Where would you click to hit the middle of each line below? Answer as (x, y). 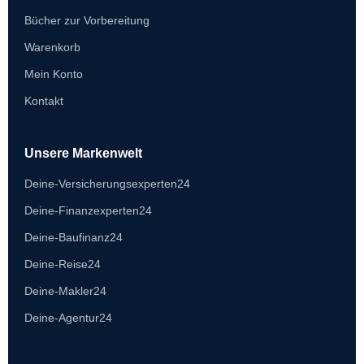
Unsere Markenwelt (83, 154)
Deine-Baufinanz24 (74, 238)
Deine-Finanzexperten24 (88, 211)
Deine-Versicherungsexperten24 (107, 184)
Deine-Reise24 (63, 264)
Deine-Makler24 (65, 291)
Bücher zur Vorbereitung (87, 21)
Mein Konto (54, 74)
